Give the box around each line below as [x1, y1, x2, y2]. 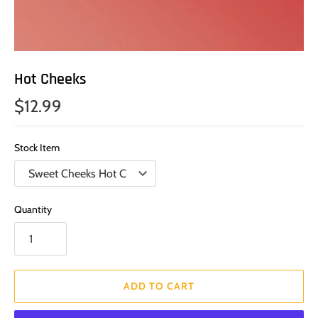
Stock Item [14, 141, 60, 154]
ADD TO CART [124, 279, 194, 292]
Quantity [14, 202, 52, 216]
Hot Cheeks [14, 69, 87, 90]
